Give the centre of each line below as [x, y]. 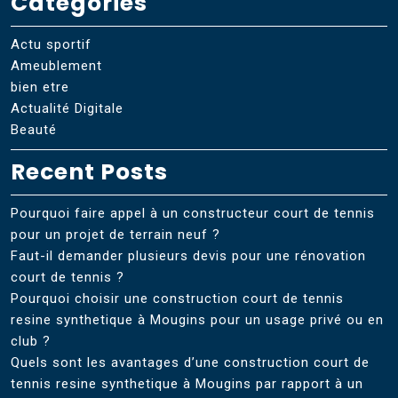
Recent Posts [89, 171]
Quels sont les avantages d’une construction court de [190, 362]
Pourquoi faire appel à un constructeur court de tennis [193, 213]
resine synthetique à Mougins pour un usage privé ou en [197, 319]
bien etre [40, 87]
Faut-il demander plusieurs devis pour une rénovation [188, 255]
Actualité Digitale [67, 108]
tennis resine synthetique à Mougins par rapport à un [187, 383]
